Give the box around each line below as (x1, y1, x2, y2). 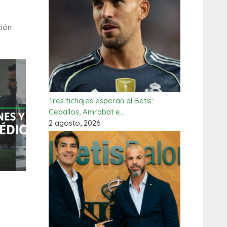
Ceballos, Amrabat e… (49, 107, 125, 117)
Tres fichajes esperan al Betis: (49, 96, 153, 105)
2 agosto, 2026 (49, 118, 101, 128)
